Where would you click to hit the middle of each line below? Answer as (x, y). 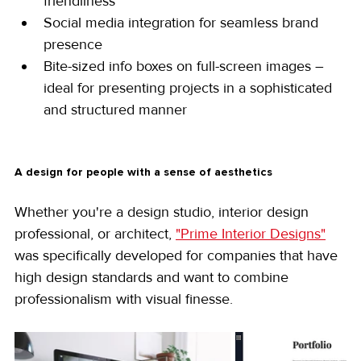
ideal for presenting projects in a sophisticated (190, 87)
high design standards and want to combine (154, 277)
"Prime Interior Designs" (251, 233)
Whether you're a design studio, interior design (164, 212)
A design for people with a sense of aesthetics (143, 172)
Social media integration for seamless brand (183, 22)
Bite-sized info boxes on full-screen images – (186, 66)
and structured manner (115, 109)
